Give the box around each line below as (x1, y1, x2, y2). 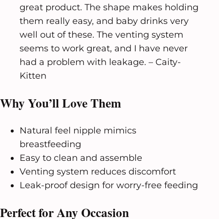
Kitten (20, 70, 46, 81)
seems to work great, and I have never (20, 43, 188, 54)
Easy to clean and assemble (20, 152, 142, 163)
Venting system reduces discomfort (20, 166, 176, 177)
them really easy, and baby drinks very (20, 15, 189, 26)
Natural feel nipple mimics (20, 125, 136, 136)
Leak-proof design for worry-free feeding (20, 179, 198, 191)
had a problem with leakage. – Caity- (20, 56, 181, 67)
